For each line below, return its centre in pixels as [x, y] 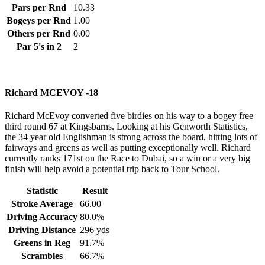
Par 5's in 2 [39, 46]
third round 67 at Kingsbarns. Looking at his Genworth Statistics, [126, 127]
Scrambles [42, 256]
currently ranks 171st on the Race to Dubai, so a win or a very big [127, 159]
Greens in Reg [42, 243]
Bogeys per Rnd [39, 20]
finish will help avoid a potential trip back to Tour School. [112, 169]
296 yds [95, 230]
